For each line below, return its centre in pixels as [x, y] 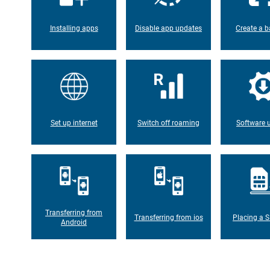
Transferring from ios [168, 217]
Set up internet [74, 123]
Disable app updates [168, 28]
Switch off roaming [168, 123]
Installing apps [74, 28]
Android [74, 222]
